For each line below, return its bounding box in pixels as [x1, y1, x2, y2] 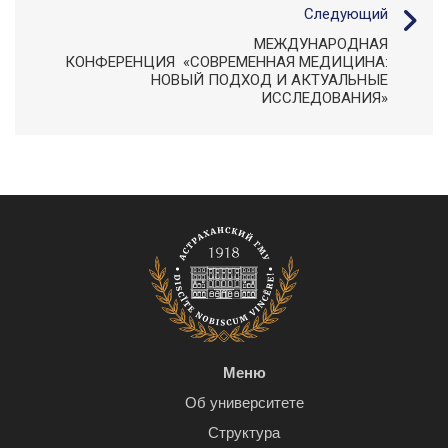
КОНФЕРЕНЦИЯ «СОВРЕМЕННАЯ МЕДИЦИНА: [65, 53, 388, 72]
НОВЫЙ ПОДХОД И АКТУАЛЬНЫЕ [151, 71, 388, 90]
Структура [208, 424, 280, 442]
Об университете [184, 394, 304, 412]
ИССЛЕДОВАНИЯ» [261, 89, 388, 108]
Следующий [304, 5, 388, 24]
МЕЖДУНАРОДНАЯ [254, 35, 388, 54]
